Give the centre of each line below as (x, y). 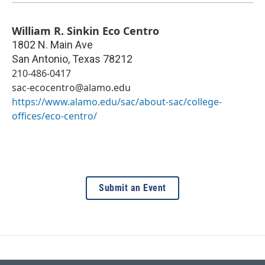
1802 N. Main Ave (52, 44)
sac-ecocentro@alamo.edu (71, 87)
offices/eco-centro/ (54, 116)
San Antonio (40, 59)
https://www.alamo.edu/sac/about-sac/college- (117, 101)
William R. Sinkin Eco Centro (85, 30)
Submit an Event (132, 188)
